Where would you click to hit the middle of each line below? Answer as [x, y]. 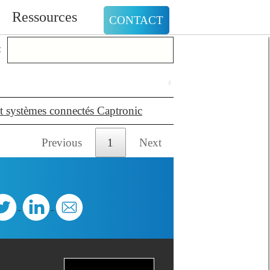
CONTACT [137, 20]
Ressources [44, 17]
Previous [62, 142]
